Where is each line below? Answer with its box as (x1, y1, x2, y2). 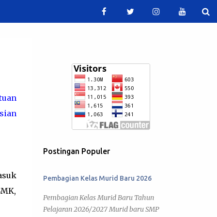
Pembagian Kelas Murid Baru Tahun (43, 193, 154, 202)
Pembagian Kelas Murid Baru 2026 (43, 174, 152, 182)
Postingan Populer (43, 147, 110, 155)
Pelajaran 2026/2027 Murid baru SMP (43, 205, 159, 214)
